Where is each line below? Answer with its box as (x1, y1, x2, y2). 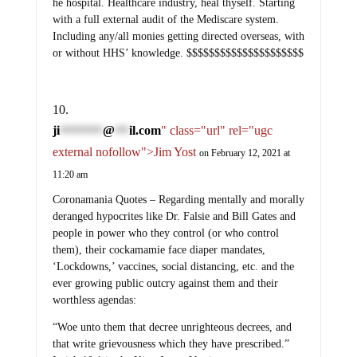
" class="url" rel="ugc (160, 123, 273, 137)
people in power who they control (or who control (52, 226, 279, 239)
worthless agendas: (52, 293, 136, 306)
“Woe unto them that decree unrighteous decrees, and (52, 321, 292, 334)
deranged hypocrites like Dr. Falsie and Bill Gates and (52, 210, 296, 222)
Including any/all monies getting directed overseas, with (52, 29, 304, 42)
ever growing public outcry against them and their (52, 277, 278, 289)
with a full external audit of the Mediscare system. (52, 13, 279, 25)
